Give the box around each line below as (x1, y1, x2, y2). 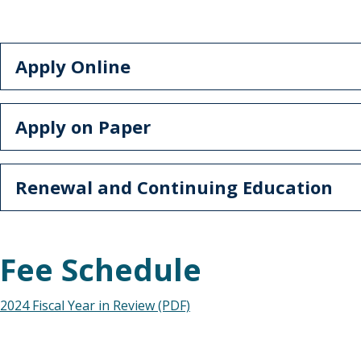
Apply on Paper (15, 114, 151, 139)
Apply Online (15, 54, 131, 78)
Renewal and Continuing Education (15, 175, 333, 199)
